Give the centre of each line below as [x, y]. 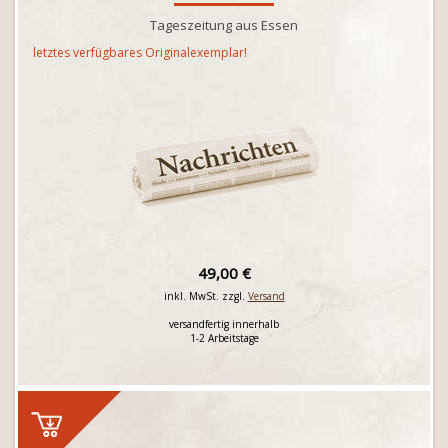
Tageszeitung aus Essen [224, 25]
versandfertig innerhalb [224, 324]
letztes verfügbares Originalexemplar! [140, 52]
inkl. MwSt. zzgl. [205, 296]
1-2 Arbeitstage [224, 338]
